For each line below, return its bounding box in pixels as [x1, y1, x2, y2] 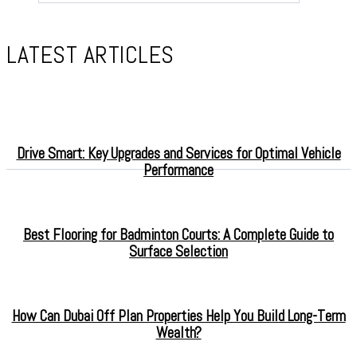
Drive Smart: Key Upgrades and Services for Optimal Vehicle [16, 143, 341, 163]
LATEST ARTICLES [6, 40, 175, 70]
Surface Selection [129, 241, 228, 261]
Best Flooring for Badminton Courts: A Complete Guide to [23, 225, 334, 245]
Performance [143, 160, 214, 180]
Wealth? [155, 323, 202, 343]
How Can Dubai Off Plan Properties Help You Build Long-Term [11, 306, 346, 326]
